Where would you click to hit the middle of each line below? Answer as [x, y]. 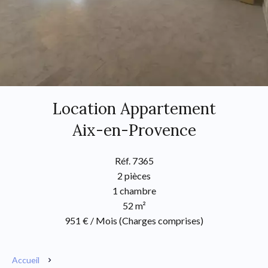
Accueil [26, 260]
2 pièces [134, 176]
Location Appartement [134, 109]
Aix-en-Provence [134, 130]
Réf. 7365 [134, 161]
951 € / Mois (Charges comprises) [134, 220]
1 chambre [134, 191]
